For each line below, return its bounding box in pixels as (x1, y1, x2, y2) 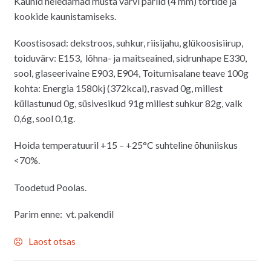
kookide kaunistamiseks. (13, 10, 116, 22)
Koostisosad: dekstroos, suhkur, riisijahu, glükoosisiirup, (13, 36, 243, 48)
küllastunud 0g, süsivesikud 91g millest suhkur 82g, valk (13, 97, 243, 109)
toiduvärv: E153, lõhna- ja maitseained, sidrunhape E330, (13, 51, 247, 64)
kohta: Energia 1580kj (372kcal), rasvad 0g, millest (13, 82, 223, 94)
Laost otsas (28, 235, 76, 247)
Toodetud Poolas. (13, 181, 87, 193)
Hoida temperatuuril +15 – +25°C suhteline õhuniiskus (13, 139, 238, 151)
